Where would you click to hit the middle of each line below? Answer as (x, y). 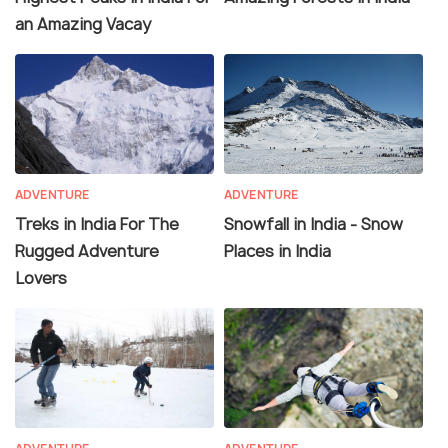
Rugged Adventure (87, 250)
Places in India (277, 250)
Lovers (41, 277)
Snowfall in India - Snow (313, 223)
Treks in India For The (97, 223)
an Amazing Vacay (83, 23)
